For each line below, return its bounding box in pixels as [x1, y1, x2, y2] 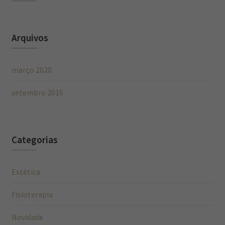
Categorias [11, 133, 58, 146]
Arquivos [11, 31, 48, 44]
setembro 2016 [11, 87, 63, 97]
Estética [11, 166, 40, 177]
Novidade [11, 211, 43, 222]
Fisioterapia [11, 189, 53, 199]
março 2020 [11, 64, 52, 75]
